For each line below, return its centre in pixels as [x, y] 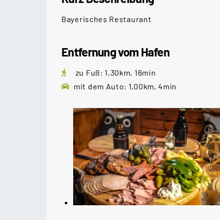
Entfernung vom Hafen [115, 52]
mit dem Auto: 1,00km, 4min [125, 86]
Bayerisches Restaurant [107, 19]
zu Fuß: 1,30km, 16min [115, 72]
